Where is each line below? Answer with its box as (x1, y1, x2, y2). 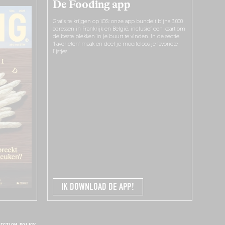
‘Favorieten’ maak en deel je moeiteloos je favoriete (53, 41, 178, 47)
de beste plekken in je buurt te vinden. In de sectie (53, 34, 180, 40)
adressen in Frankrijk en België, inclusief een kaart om (53, 26, 186, 32)
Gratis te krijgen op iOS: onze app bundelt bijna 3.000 (53, 19, 183, 25)
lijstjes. (53, 49, 69, 55)
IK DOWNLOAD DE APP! (61, 181, 135, 193)
